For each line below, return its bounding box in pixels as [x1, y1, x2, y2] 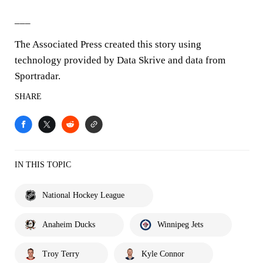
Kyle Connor [141, 249, 184, 258]
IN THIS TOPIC [15, 160, 71, 169]
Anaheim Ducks [42, 220, 95, 229]
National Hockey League [42, 191, 124, 200]
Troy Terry [42, 249, 79, 258]
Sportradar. [15, 70, 60, 82]
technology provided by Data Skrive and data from [15, 55, 225, 66]
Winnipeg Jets [157, 220, 203, 229]
